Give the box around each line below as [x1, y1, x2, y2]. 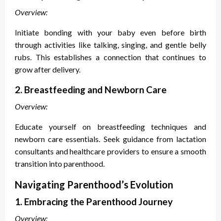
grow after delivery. [15, 65, 80, 74]
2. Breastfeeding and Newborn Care [15, 84, 167, 96]
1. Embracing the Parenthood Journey [15, 196, 173, 208]
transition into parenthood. [15, 159, 105, 169]
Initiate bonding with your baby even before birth [15, 28, 206, 37]
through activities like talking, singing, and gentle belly [15, 40, 206, 50]
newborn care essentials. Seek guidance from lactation [15, 134, 206, 144]
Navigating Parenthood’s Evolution [15, 179, 173, 191]
